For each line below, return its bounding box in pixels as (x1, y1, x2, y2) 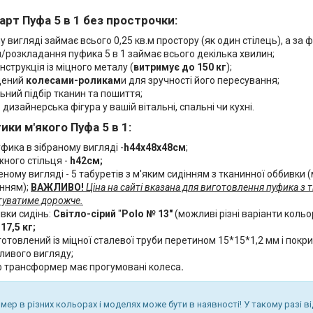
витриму (133, 61, 174, 73)
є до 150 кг (174, 61, 226, 73)
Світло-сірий (53, 208, 116, 219)
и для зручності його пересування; (121, 74, 279, 86)
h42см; (70, 154, 103, 166)
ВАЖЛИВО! (31, 181, 84, 193)
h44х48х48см (124, 141, 186, 153)
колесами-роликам (26, 74, 121, 86)
